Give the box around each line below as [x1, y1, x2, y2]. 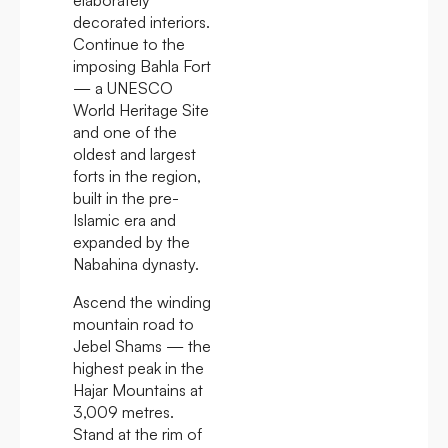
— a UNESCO [73, 77, 173, 98]
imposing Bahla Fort [73, 55, 211, 76]
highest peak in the [73, 357, 204, 378]
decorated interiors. [73, 11, 210, 32]
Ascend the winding [73, 291, 211, 312]
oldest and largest [73, 143, 196, 164]
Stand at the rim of [73, 423, 202, 444]
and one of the [73, 121, 177, 142]
